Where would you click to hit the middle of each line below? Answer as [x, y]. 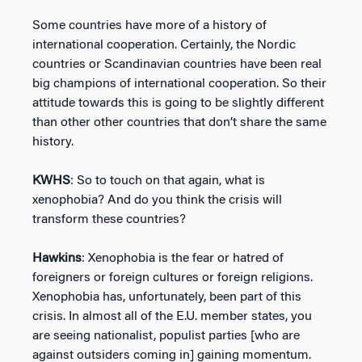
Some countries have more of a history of [149, 25]
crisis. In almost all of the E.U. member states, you [172, 316]
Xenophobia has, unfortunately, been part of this [167, 297]
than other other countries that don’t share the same [179, 122]
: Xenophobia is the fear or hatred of [183, 258]
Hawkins [57, 258]
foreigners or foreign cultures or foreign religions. [173, 278]
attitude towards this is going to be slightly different [178, 103]
